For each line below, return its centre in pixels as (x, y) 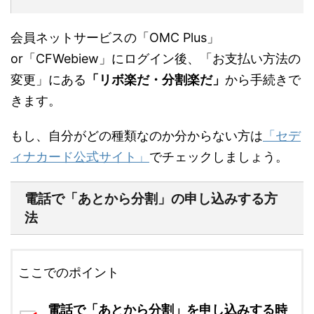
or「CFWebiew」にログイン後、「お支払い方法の (156, 58)
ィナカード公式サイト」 (80, 156)
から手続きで (263, 79)
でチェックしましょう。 (219, 156)
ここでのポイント (69, 272)
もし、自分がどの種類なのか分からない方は (137, 135)
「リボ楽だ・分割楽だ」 (156, 79)
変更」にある (48, 79)
